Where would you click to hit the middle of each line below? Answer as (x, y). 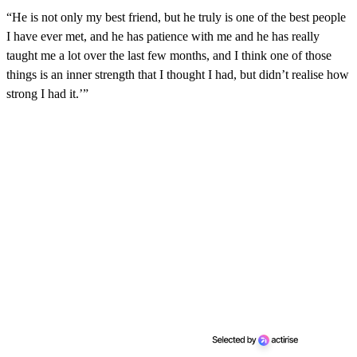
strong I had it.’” (47, 94)
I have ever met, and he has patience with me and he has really (163, 37)
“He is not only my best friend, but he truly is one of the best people (176, 18)
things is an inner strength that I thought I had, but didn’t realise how (178, 75)
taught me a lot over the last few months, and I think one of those (169, 56)
